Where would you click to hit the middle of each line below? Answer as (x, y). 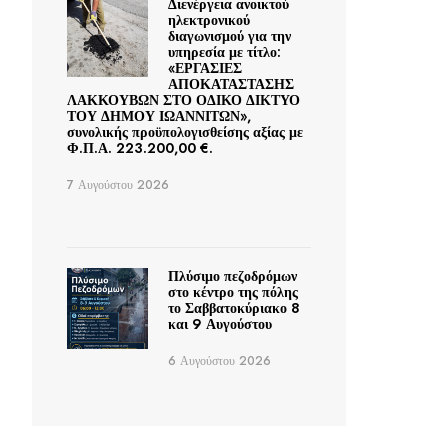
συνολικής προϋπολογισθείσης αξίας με (185, 132)
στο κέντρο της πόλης (232, 292)
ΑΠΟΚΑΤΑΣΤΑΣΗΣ (230, 84)
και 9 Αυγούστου (219, 324)
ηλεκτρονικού (208, 20)
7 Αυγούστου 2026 (118, 185)
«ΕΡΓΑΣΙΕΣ (204, 68)
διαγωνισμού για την (229, 36)
